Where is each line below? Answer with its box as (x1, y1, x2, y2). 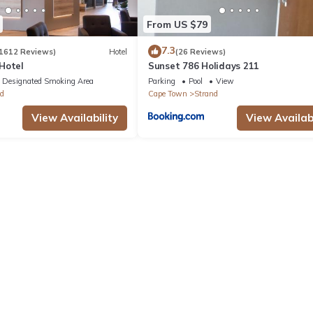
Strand (194, 89, 218, 99)
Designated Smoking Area (1, 76, 94, 87)
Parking (148, 76, 175, 87)
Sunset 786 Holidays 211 (148, 60, 260, 72)
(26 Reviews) (175, 46, 226, 57)
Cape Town (148, 89, 187, 99)
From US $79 (147, 17, 208, 31)
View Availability (31, 111, 118, 125)
